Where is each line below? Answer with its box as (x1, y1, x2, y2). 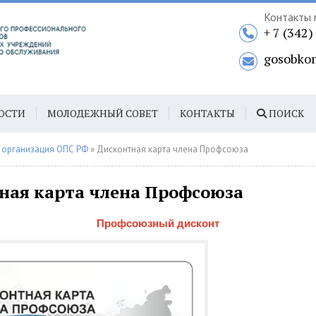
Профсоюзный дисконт (97, 217, 219, 229)
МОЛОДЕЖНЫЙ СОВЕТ (47, 107, 158, 120)
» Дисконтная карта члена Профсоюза (88, 143, 248, 155)
